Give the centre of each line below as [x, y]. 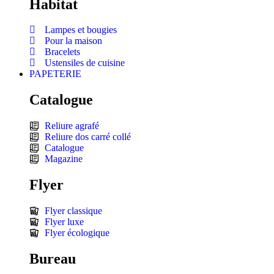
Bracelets [62, 52]
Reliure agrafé [72, 126]
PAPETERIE [55, 74]
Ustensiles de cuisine [85, 63]
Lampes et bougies [81, 30]
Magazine [64, 159]
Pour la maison [73, 41]
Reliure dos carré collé [88, 137]
